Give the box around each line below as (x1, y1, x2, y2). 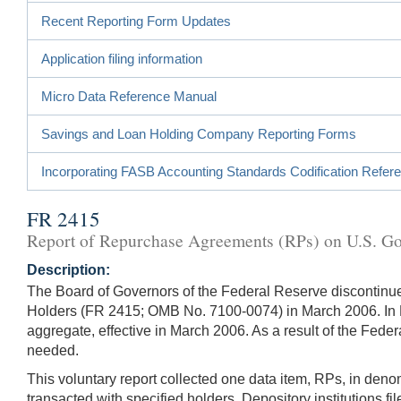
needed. (27, 342, 79, 358)
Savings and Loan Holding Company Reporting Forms (41, 125, 356, 141)
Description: (27, 261, 110, 277)
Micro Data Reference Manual (41, 88, 217, 104)
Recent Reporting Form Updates (41, 13, 231, 29)
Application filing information (41, 50, 202, 66)
